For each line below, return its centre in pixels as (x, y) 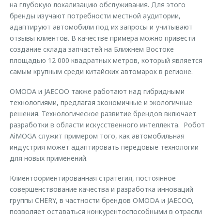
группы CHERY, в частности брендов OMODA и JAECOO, (102, 200)
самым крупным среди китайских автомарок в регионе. (101, 71)
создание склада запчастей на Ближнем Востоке (92, 49)
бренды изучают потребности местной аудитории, (95, 16)
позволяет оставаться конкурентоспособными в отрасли (106, 211)
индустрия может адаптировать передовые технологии (104, 147)
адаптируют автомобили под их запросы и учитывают (101, 27)
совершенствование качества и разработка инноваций (101, 189)
